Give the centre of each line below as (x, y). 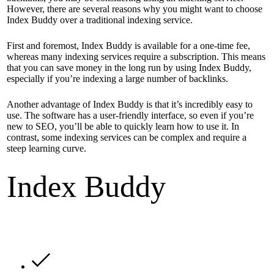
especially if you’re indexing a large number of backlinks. (117, 79)
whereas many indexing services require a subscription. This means (136, 57)
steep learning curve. (46, 149)
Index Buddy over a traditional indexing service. (99, 20)
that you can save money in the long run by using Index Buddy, (129, 68)
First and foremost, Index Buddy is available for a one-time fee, (128, 46)
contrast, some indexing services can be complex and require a (126, 138)
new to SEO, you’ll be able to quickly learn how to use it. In (123, 127)
